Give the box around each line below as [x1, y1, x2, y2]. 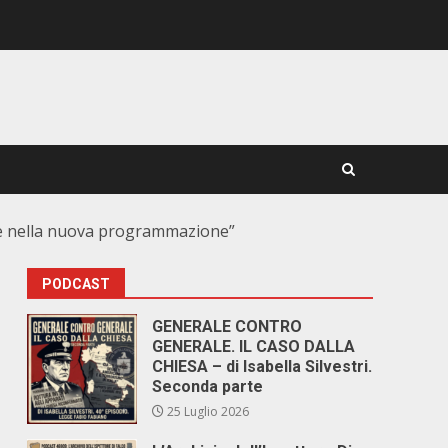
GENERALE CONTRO [152, 317, 303, 336]
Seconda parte [152, 377, 264, 396]
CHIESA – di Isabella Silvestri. [152, 357, 373, 376]
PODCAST [42, 276, 111, 292]
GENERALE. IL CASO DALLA [152, 337, 356, 356]
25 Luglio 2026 [164, 403, 250, 420]
